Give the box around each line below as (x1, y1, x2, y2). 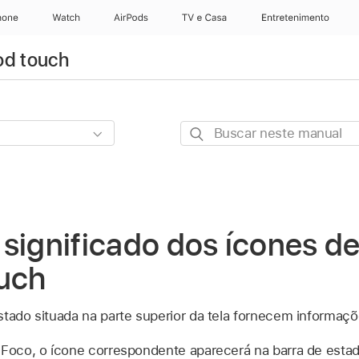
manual (179, 164, 224, 181)
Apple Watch (51, 12, 108, 23)
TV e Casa (182, 12, 228, 23)
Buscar (179, 123, 223, 139)
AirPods (113, 12, 149, 23)
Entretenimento (260, 12, 329, 23)
